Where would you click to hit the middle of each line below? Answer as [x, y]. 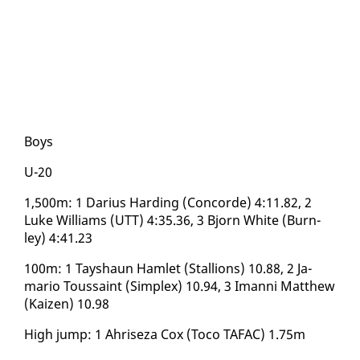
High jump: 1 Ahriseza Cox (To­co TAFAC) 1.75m [165, 334]
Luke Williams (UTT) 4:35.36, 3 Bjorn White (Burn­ [172, 220]
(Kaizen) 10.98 [67, 303]
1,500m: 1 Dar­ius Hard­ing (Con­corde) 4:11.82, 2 [168, 202]
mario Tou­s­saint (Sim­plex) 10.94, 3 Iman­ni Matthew [180, 286]
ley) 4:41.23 [58, 237]
